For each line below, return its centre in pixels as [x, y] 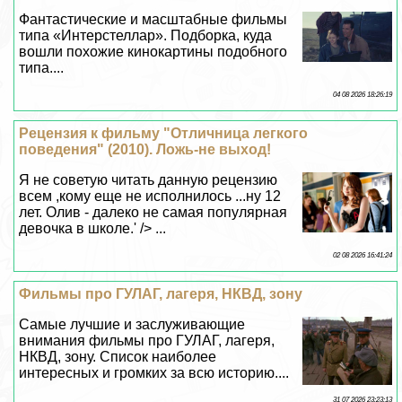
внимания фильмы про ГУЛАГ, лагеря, [147, 341]
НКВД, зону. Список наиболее [118, 357]
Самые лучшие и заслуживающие [132, 325]
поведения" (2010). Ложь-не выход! [145, 150]
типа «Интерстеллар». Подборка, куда [146, 36]
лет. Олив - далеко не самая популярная [153, 213]
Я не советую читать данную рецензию [149, 180]
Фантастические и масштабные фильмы [153, 20]
